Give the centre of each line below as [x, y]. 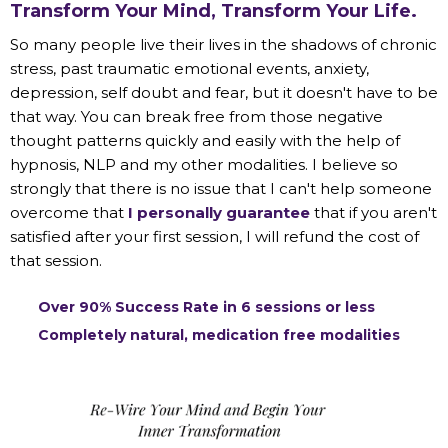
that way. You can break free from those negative [196, 116]
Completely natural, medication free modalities [219, 334]
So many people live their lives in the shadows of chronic [223, 44]
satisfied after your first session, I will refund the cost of [214, 236]
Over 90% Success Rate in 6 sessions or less [206, 306]
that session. [56, 260]
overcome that [69, 212]
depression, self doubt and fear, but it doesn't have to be [224, 92]
